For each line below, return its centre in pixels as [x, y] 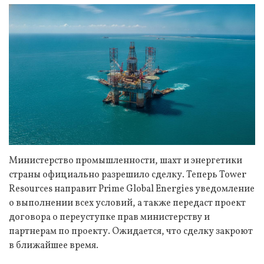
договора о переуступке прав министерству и [109, 217]
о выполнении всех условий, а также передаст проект [127, 203]
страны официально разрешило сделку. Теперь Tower [128, 175]
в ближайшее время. [54, 245]
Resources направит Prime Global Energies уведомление [132, 189]
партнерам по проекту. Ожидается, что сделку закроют [131, 231]
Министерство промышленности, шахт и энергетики [126, 161]
